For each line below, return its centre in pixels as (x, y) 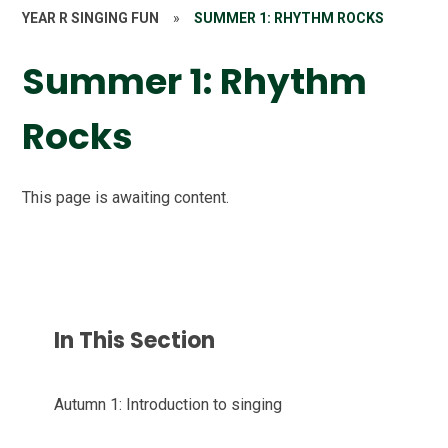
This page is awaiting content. (126, 197)
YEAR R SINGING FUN (91, 18)
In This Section (135, 340)
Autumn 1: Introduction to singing (168, 404)
